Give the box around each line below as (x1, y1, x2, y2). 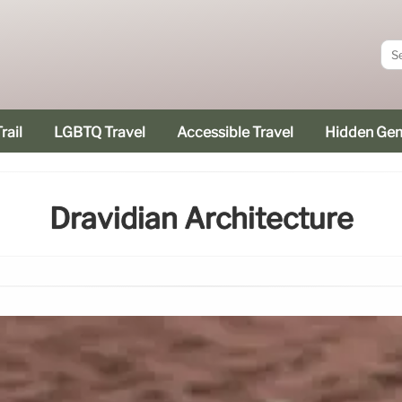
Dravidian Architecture (48, 201, 354, 237)
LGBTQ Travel (54, 124, 145, 141)
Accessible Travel (177, 124, 293, 141)
